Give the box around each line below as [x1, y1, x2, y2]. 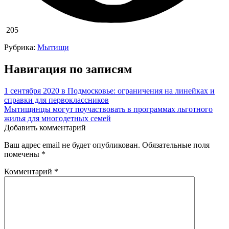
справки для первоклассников [4, 95, 109, 104]
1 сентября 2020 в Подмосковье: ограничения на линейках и [4, 86, 215, 95]
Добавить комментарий [4, 123, 86, 132]
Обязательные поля [142, 140, 210, 149]
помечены [4, 149, 41, 158]
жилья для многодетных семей [4, 113, 111, 123]
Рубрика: [4, 42, 37, 52]
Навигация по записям [4, 62, 132, 76]
